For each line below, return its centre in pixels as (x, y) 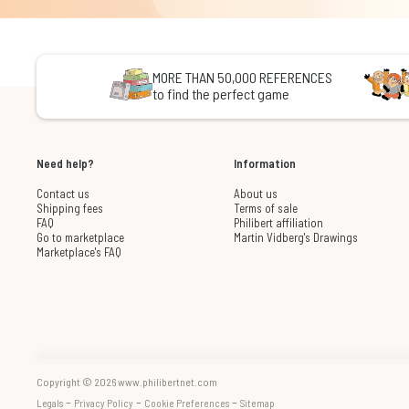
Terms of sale (265, 209)
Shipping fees (70, 209)
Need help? (65, 164)
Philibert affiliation (278, 223)
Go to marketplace (80, 238)
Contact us (63, 194)
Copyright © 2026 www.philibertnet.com (127, 381)
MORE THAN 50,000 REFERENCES (242, 78)
